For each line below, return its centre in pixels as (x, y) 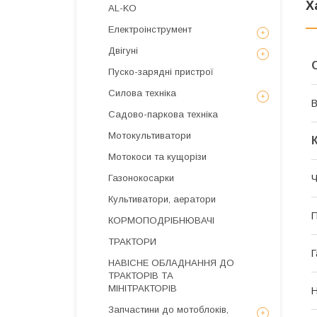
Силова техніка (142, 93)
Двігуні (123, 51)
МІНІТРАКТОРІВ (143, 288)
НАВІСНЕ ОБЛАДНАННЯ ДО (171, 263)
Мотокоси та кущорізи (157, 157)
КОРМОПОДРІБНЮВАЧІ (161, 220)
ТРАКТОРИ (132, 242)
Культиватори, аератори (162, 199)
